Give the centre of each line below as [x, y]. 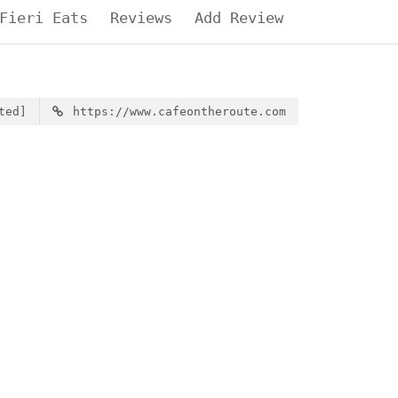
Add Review [239, 17]
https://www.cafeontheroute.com [176, 111]
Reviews [141, 17]
